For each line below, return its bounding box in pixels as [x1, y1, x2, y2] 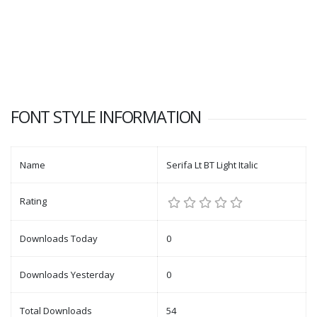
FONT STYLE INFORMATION [11, 105, 202, 128]
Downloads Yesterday [20, 268, 115, 281]
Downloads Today [20, 232, 98, 245]
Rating [20, 195, 47, 207]
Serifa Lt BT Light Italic [166, 158, 258, 171]
